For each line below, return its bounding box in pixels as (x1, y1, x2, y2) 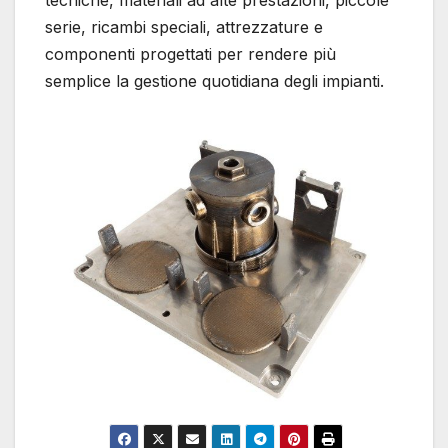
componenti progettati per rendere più (45, 43, 336, 64)
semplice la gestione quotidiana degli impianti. (45, 70, 384, 91)
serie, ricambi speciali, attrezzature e (45, 16, 323, 37)
